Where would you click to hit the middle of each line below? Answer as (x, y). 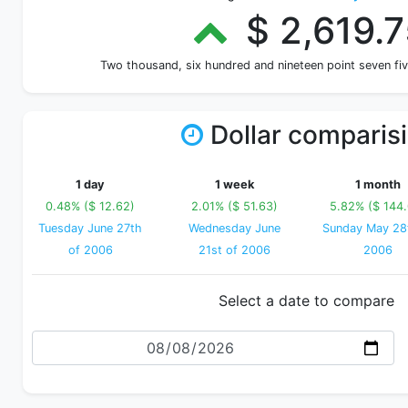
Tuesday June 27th (90, 228)
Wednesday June (234, 228)
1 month (378, 184)
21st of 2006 (234, 250)
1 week (234, 184)
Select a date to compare (306, 301)
